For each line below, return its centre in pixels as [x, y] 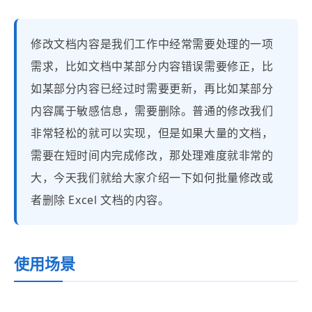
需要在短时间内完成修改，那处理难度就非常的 [152, 155]
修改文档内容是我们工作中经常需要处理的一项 [152, 44]
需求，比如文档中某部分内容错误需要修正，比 [152, 66]
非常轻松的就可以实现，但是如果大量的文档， [152, 133]
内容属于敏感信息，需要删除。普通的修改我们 [152, 111]
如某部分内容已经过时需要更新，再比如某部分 [152, 88]
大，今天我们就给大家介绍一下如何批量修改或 [152, 178]
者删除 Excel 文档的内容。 [100, 200]
